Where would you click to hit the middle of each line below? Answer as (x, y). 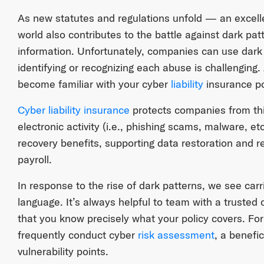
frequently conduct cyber (77, 235)
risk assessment (176, 235)
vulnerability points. (63, 252)
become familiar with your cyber (94, 84)
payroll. (34, 160)
